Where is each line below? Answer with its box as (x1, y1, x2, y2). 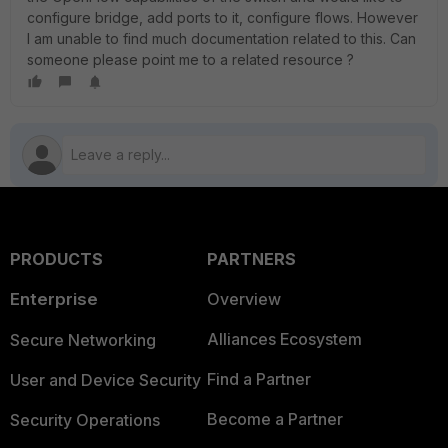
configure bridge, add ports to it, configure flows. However (27, 9, 418, 26)
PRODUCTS (10, 249, 103, 269)
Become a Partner (206, 409, 343, 429)
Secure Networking (10, 330, 156, 350)
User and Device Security (10, 370, 201, 390)
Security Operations (10, 410, 160, 430)
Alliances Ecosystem (206, 329, 362, 349)
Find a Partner (206, 369, 311, 389)
